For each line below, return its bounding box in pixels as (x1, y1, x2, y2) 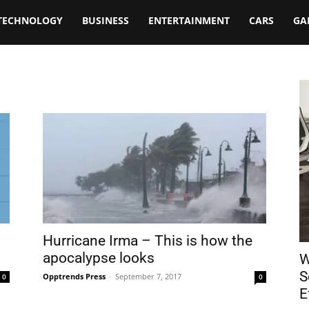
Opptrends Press (43, 271, 106, 281)
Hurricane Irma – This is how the (43, 232, 252, 249)
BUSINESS (82, 14, 129, 27)
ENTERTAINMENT (148, 14, 230, 27)
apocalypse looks (43, 250, 154, 266)
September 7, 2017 (115, 271, 181, 281)
